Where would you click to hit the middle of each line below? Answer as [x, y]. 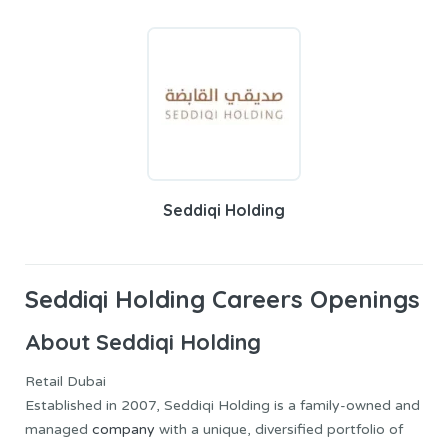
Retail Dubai [65, 381]
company [123, 429]
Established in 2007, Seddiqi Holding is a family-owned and [222, 405]
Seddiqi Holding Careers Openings [222, 299]
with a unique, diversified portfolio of [279, 429]
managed [58, 429]
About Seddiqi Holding [143, 342]
